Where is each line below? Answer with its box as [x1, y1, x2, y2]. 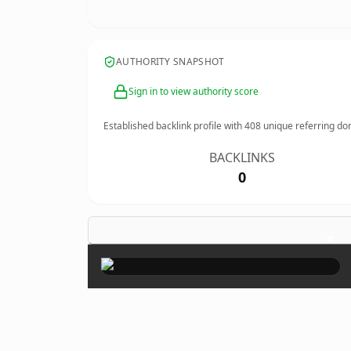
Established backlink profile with [103, 119, 244, 132]
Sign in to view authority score [128, 85, 259, 98]
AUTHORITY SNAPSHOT [116, 55, 225, 68]
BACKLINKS [209, 149, 276, 166]
